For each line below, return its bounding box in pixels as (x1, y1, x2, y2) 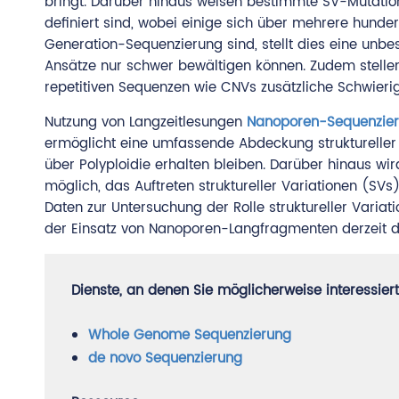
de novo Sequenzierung (88, 347, 242, 370)
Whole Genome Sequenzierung (88, 324, 291, 346)
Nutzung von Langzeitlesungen (45, 111, 247, 134)
